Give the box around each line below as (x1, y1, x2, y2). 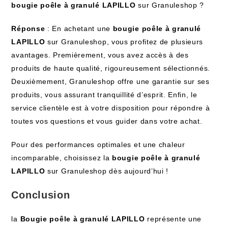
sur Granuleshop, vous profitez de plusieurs (45, 38, 204, 46)
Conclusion (11, 189, 70, 201)
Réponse (11, 24, 45, 33)
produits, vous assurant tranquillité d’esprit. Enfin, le (11, 91, 197, 99)
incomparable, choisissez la (11, 154, 112, 162)
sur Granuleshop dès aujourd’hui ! (45, 167, 169, 175)
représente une (145, 215, 202, 223)
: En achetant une (45, 24, 113, 33)
